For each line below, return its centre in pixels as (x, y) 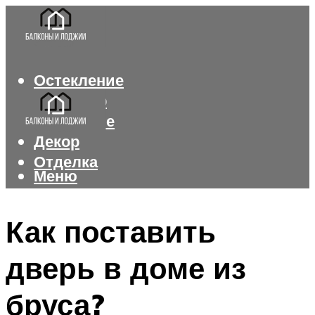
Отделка (66, 162)
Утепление (74, 121)
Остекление (79, 80)
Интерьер (70, 101)
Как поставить (111, 231)
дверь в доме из (126, 268)
